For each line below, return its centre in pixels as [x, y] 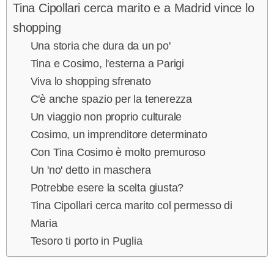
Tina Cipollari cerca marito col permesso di [131, 205]
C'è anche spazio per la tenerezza [111, 99]
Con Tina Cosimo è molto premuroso [118, 152]
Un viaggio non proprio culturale [106, 117]
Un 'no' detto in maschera [91, 170]
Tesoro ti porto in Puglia [86, 241]
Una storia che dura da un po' [100, 46]
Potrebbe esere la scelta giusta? [107, 187]
